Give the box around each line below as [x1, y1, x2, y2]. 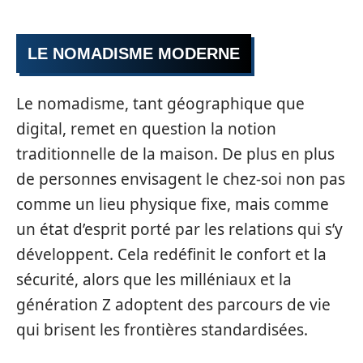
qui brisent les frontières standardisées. [16, 318, 308, 340]
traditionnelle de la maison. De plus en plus [16, 143, 335, 164]
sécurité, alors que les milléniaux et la [16, 268, 292, 290]
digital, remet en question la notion [16, 117, 276, 139]
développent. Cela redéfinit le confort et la [16, 243, 327, 265]
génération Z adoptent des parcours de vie [16, 293, 331, 315]
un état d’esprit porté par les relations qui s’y [16, 218, 343, 240]
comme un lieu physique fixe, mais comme [16, 193, 329, 215]
